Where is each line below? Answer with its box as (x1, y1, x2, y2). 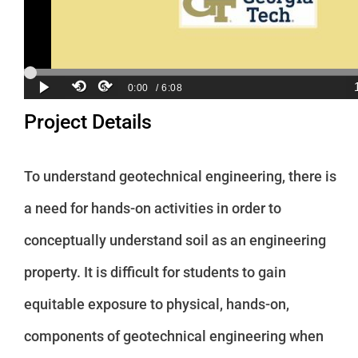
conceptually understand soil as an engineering (23, 232, 326, 249)
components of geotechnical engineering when (23, 328, 324, 345)
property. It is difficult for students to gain (23, 264, 286, 281)
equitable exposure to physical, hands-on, (23, 296, 289, 313)
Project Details (23, 110, 152, 134)
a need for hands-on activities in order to (23, 200, 281, 217)
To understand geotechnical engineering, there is (23, 168, 336, 185)
